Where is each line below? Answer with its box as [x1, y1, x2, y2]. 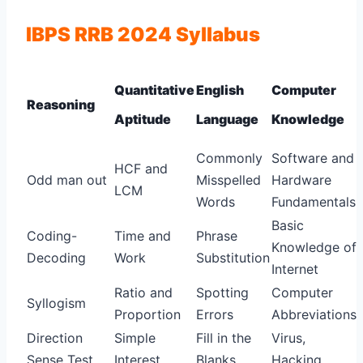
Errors [196, 305, 233, 322]
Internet [271, 260, 318, 277]
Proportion [114, 305, 181, 322]
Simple [114, 329, 156, 346]
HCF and [114, 160, 168, 177]
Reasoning [27, 96, 95, 113]
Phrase [196, 227, 237, 244]
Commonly [196, 149, 263, 166]
